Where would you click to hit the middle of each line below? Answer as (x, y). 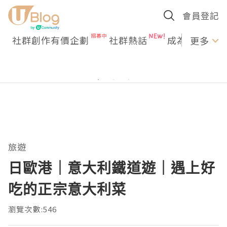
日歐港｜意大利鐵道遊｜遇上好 (112, 168)
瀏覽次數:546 (33, 209)
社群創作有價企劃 (51, 40)
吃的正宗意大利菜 (67, 189)
